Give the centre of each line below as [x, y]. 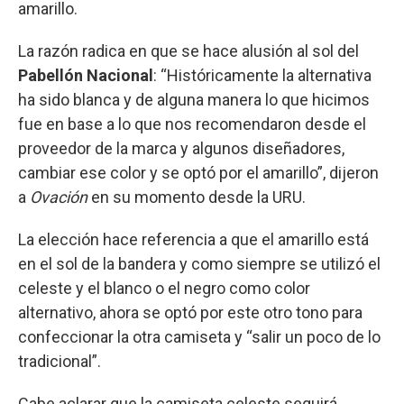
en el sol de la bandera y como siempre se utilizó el [199, 263]
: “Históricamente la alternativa [262, 75]
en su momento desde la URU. [197, 197]
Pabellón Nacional [86, 75]
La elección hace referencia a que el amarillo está [193, 239]
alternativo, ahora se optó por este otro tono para [190, 312]
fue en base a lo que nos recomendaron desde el [192, 124]
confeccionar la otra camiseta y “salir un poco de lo [199, 336]
